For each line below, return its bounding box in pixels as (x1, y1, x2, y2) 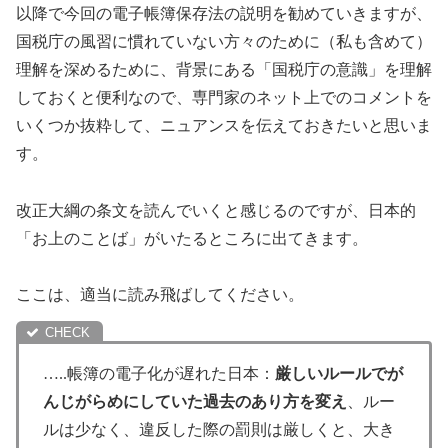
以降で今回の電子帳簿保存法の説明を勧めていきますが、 (16, 4, 432, 22)
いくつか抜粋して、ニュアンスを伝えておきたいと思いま (16, 116, 432, 134)
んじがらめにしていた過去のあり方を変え (43, 393, 347, 411)
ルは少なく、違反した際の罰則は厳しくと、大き (43, 421, 395, 439)
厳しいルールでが (275, 365, 403, 383)
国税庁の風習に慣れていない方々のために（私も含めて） (16, 32, 432, 50)
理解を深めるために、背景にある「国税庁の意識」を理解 (16, 60, 432, 78)
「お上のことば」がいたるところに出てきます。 (16, 229, 368, 247)
